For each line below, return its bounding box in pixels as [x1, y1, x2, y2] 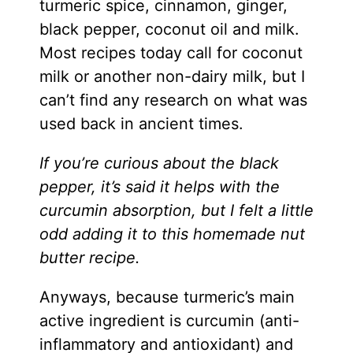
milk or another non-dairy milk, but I [39, 66, 305, 86]
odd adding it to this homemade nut [39, 224, 305, 243]
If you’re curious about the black [39, 153, 279, 173]
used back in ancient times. [39, 113, 243, 133]
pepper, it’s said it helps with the [39, 176, 280, 196]
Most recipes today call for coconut [39, 43, 303, 62]
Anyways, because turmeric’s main [39, 287, 295, 307]
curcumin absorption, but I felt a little [39, 200, 314, 220]
